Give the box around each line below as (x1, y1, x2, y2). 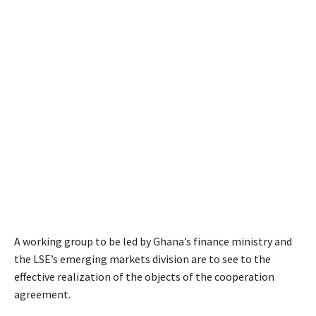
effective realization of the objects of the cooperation (14, 269, 274, 284)
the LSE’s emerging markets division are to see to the (14, 252, 271, 267)
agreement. (14, 287, 71, 302)
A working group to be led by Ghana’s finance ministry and (14, 234, 292, 249)
